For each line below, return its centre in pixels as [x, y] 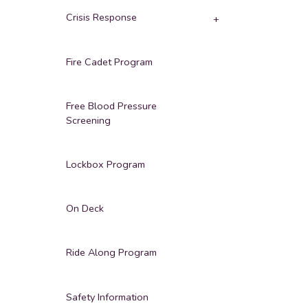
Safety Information [107, 297]
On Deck [85, 209]
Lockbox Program [105, 164]
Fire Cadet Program [109, 62]
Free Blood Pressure [111, 106]
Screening [88, 120]
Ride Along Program [111, 253]
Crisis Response [101, 18]
